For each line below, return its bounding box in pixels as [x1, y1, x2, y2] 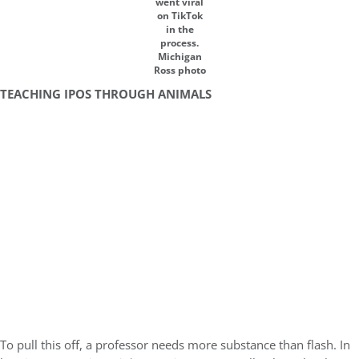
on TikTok [156, 10, 203, 22]
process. [160, 37, 199, 49]
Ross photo [153, 64, 206, 76]
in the [165, 23, 194, 35]
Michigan [157, 50, 202, 63]
